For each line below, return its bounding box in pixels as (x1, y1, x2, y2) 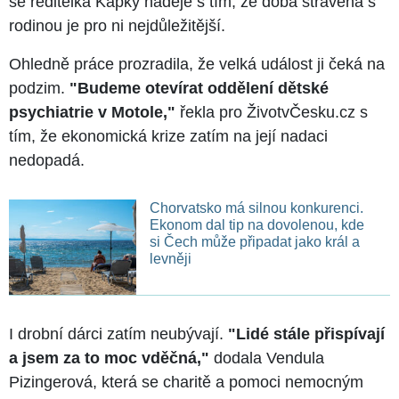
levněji (149, 250, 191, 266)
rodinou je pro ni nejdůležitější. (9, 16, 225, 35)
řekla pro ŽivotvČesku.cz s (175, 102, 368, 121)
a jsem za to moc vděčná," (9, 348, 209, 367)
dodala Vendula (209, 348, 324, 367)
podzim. (9, 78, 69, 97)
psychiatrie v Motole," (9, 102, 175, 121)
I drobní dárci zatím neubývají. (9, 324, 228, 343)
